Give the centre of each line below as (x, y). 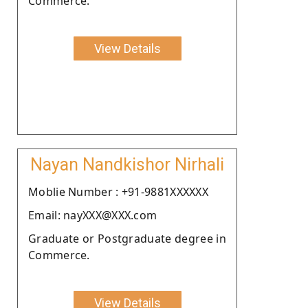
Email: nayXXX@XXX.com (93, 215)
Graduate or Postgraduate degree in (127, 238)
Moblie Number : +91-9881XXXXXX (118, 191)
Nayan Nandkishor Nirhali (127, 164)
